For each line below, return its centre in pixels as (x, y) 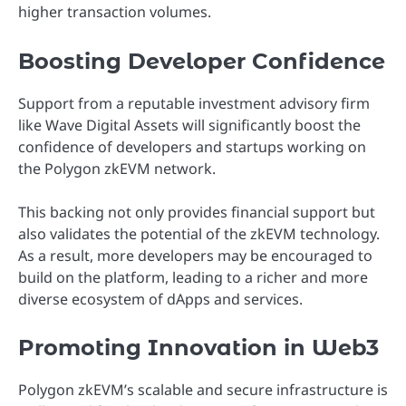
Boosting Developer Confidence (202, 61)
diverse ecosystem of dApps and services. (160, 299)
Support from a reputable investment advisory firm (194, 103)
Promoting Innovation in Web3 (198, 347)
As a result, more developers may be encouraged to (195, 255)
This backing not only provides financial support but (197, 212)
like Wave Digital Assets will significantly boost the (189, 125)
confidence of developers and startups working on (192, 146)
